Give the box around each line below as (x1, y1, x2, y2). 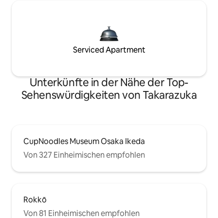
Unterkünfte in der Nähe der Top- (30, 75, 188, 90)
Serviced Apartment (73, 44, 145, 55)
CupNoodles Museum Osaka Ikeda (23, 136, 145, 146)
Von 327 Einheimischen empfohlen (23, 149, 145, 160)
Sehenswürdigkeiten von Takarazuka (21, 88, 197, 102)
